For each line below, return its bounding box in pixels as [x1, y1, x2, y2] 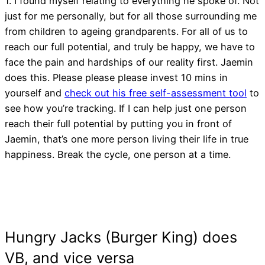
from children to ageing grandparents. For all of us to [5, 25, 248, 37]
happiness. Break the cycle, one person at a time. [5, 148, 231, 160]
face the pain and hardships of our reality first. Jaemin [5, 56, 253, 68]
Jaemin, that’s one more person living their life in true [5, 132, 248, 145]
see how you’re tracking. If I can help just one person [5, 102, 247, 114]
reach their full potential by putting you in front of [5, 117, 232, 130]
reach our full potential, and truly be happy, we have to [5, 40, 255, 53]
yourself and [5, 86, 64, 99]
